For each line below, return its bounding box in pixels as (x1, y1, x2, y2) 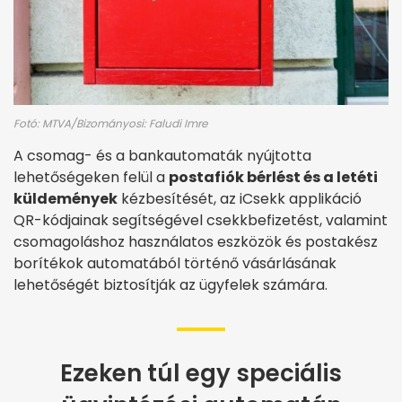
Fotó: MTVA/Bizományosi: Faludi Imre (13, 116, 207, 132)
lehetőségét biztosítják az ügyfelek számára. (13, 275, 328, 296)
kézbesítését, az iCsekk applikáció (118, 188, 362, 210)
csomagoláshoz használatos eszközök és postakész (13, 232, 378, 253)
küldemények (13, 188, 118, 210)
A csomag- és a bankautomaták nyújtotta (13, 145, 311, 167)
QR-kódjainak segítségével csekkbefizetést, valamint (13, 210, 388, 232)
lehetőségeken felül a (13, 167, 169, 188)
